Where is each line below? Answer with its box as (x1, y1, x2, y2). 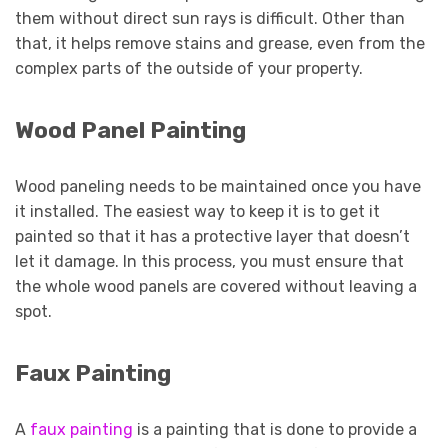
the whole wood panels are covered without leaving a (15, 276, 417, 296)
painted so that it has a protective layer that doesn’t (15, 226, 410, 246)
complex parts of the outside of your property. (15, 58, 371, 78)
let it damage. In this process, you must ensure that (15, 251, 404, 271)
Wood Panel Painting (15, 116, 251, 144)
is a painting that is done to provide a (133, 420, 417, 440)
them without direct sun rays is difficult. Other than (15, 8, 405, 28)
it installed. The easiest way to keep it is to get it (15, 201, 380, 221)
